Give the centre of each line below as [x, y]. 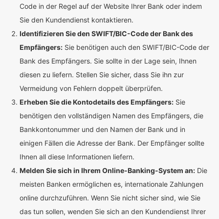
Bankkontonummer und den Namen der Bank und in [102, 129]
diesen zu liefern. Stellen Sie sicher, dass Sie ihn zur [102, 75]
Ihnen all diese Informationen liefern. [77, 157]
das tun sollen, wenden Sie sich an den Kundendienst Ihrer [113, 211]
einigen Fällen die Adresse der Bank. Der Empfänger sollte [112, 143]
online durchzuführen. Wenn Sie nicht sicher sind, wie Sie [110, 198]
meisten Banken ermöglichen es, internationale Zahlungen [111, 184]
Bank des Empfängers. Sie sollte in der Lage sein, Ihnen [108, 61]
